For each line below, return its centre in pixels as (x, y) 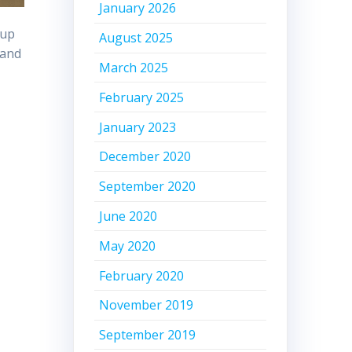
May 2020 (128, 246)
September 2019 (148, 335)
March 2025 (134, 68)
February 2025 (142, 97)
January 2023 (138, 127)
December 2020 (145, 157)
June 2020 (128, 216)
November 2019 (147, 305)
